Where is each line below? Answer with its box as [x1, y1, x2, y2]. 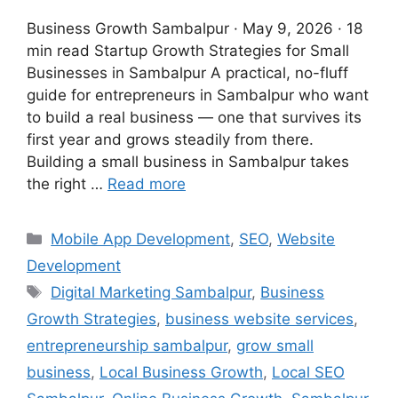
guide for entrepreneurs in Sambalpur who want [27, 85, 369, 104]
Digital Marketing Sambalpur [51, 283, 252, 301]
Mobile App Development [51, 229, 231, 248]
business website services [165, 309, 354, 328]
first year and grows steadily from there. [27, 130, 314, 148]
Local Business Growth [99, 362, 263, 381]
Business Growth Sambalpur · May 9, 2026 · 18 [27, 19, 362, 37]
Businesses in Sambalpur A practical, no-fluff [27, 63, 348, 82]
